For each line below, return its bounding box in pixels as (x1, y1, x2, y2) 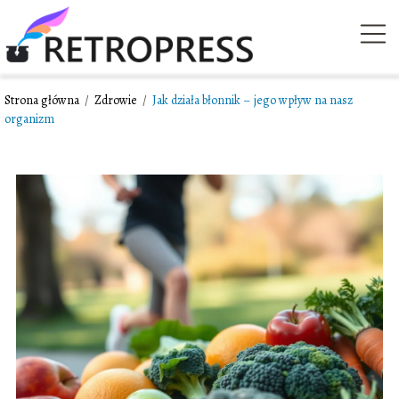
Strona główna (4, 92, 82, 110)
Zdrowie (94, 92, 140, 110)
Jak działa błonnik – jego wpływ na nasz (152, 92, 353, 110)
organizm (4, 110, 54, 128)
